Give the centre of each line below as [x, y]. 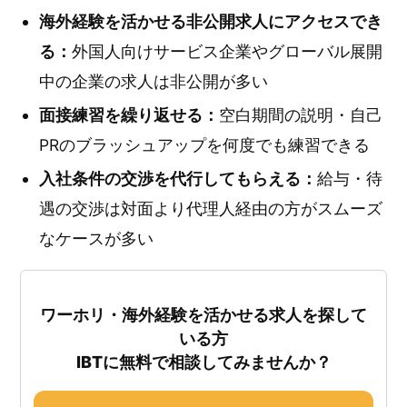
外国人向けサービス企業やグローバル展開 [227, 51]
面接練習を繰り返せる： [129, 115]
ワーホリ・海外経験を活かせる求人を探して [203, 315]
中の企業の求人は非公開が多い [154, 81]
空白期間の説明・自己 [301, 115]
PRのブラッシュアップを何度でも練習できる [204, 145]
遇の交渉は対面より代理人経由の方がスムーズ [211, 208]
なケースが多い [96, 238]
